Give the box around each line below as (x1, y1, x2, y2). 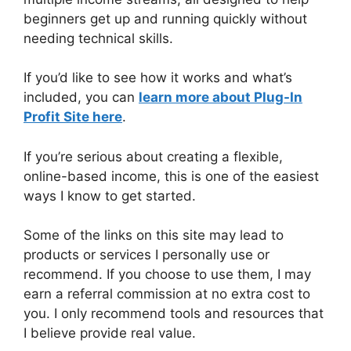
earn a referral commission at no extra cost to (24, 286, 310, 302)
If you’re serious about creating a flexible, (24, 148, 283, 165)
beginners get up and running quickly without (24, 10, 307, 27)
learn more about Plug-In (139, 89, 302, 106)
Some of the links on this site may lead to (24, 227, 284, 244)
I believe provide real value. (24, 325, 196, 342)
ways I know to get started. (24, 187, 196, 204)
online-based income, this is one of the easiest (24, 168, 319, 184)
